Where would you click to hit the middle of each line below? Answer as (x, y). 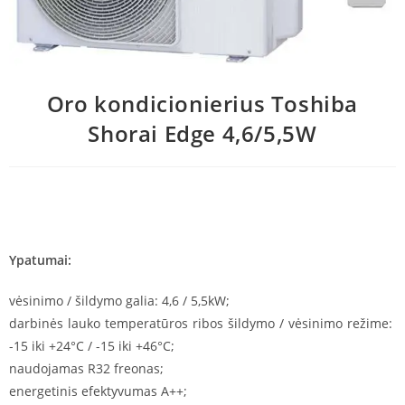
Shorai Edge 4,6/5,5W (202, 134)
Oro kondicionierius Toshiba (202, 104)
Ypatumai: (40, 260)
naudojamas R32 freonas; (86, 369)
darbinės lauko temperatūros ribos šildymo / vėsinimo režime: (202, 324)
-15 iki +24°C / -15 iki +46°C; (92, 346)
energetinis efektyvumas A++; (98, 391)
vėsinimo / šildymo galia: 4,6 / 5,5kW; (119, 301)
